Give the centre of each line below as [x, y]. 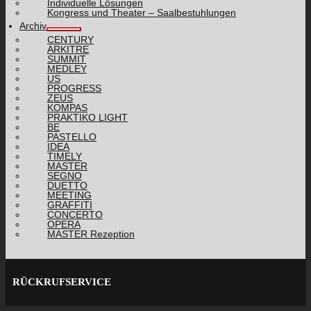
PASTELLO [72, 136]
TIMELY [65, 156]
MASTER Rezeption [91, 234]
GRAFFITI [70, 204]
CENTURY [70, 39]
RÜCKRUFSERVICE [62, 281]
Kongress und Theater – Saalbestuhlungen [142, 12]
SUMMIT [67, 59]
